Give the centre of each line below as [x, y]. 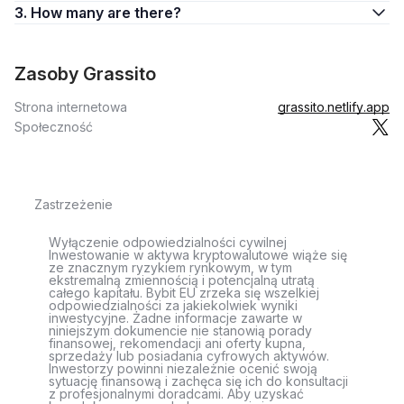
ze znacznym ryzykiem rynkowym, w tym [170, 267]
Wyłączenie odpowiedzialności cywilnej [168, 242]
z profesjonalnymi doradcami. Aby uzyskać [176, 394]
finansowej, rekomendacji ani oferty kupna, [177, 343]
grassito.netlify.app [334, 107]
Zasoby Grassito [85, 74]
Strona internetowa [71, 107]
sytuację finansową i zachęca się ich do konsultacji [198, 381]
